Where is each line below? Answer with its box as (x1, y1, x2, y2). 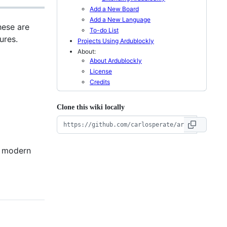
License (90, 67, 112, 75)
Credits (90, 78, 110, 86)
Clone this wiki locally (57, 103, 125, 111)
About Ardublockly (90, 56, 142, 64)
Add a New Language (90, 15, 150, 23)
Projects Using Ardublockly (78, 36, 154, 45)
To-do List (90, 26, 119, 34)
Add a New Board (90, 5, 139, 13)
